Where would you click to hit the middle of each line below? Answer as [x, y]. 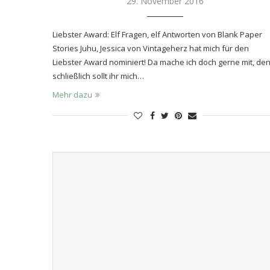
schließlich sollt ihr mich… [98, 76]
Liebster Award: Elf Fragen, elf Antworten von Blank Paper [157, 34]
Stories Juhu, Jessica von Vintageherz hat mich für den [151, 48]
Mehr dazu [72, 94]
